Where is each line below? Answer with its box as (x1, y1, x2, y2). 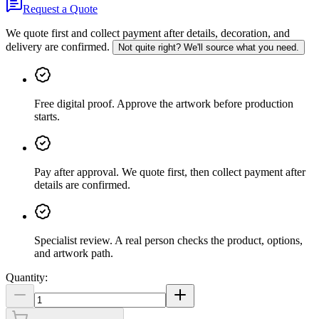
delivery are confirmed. (6, 40, 110, 53)
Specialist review (34, 234, 110, 246)
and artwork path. (34, 246, 113, 259)
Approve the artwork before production (117, 97, 293, 110)
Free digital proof (34, 97, 112, 110)
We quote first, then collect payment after (122, 165, 305, 178)
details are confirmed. (34, 178, 130, 191)
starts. (34, 110, 60, 122)
